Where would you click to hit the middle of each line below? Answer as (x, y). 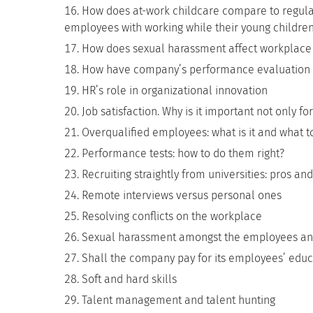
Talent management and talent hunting (179, 300)
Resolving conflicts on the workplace (172, 216)
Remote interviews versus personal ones (182, 195)
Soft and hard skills (129, 279)
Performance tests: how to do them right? (183, 153)
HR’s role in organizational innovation (175, 90)
